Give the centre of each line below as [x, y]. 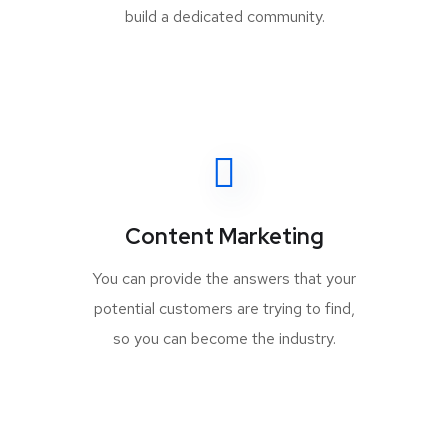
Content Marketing [224, 236]
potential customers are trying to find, [224, 308]
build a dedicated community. [225, 16]
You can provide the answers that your [224, 278]
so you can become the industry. [224, 338]
